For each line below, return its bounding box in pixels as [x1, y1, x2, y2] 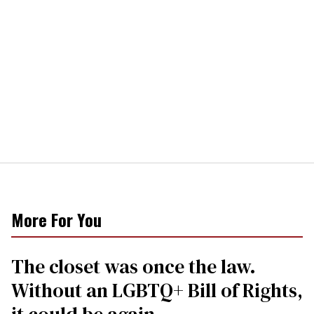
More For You [11, 207, 102, 233]
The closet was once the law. [11, 253, 256, 280]
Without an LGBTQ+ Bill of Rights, [11, 277, 303, 304]
